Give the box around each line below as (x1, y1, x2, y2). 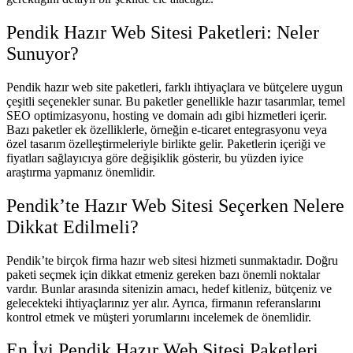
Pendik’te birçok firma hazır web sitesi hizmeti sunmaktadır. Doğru (6, 253, 338, 267)
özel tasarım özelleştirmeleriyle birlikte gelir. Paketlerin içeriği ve (6, 136, 325, 150)
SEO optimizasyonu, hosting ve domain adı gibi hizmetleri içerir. (6, 108, 327, 122)
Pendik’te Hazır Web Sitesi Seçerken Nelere (6, 195, 344, 216)
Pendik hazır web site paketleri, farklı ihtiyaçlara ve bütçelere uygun (6, 80, 343, 94)
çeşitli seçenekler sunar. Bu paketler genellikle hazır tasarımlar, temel (6, 94, 345, 108)
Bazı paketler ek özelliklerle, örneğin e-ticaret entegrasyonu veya (6, 122, 327, 136)
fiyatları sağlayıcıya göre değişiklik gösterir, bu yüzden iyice (6, 150, 303, 165)
